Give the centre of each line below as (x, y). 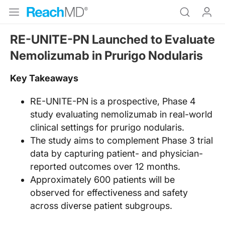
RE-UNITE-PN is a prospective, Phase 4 (113, 101)
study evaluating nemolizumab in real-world (121, 114)
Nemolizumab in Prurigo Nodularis (106, 55)
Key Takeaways (44, 78)
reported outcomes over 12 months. (105, 166)
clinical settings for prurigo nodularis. (107, 127)
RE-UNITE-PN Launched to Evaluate (113, 39)
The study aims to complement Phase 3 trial (122, 140)
